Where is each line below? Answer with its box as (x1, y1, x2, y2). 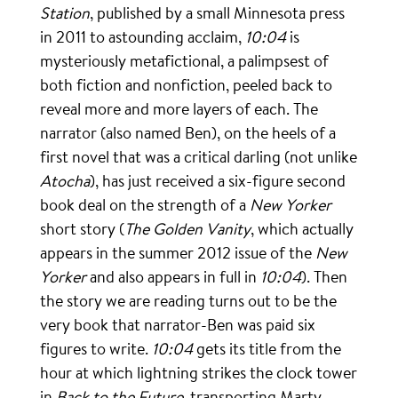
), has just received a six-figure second (90, 170, 346, 192)
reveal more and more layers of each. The (40, 98, 318, 120)
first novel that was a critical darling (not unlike (40, 146, 357, 168)
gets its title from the (193, 338, 341, 360)
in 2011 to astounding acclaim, (40, 26, 245, 48)
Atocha (40, 170, 90, 192)
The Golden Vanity (124, 218, 251, 240)
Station (40, 2, 90, 24)
